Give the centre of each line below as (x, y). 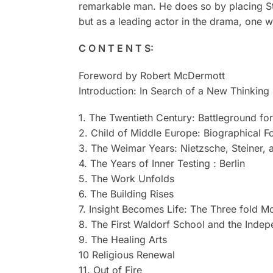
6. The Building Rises (126, 194)
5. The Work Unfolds (126, 179)
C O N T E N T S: (116, 48)
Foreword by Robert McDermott (151, 75)
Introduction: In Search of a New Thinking (174, 90)
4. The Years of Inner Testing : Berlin (161, 164)
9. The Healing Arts (122, 240)
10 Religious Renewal (126, 255)
